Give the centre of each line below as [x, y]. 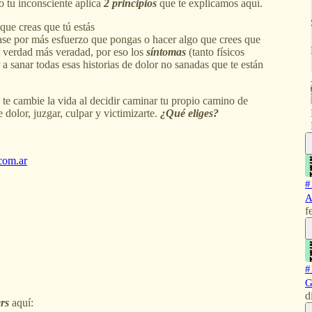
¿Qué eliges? [189, 113]
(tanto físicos [215, 52]
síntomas [166, 52]
